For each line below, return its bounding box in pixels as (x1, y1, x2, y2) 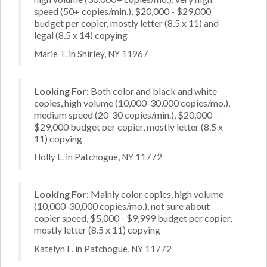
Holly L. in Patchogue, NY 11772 (34, 151, 162, 162)
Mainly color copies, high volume (89, 188, 223, 200)
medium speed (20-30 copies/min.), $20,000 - (34, 108, 218, 120)
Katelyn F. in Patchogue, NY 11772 (34, 243, 172, 254)
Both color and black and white (89, 85, 217, 97)
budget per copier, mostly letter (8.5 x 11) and (34, 17, 219, 29)
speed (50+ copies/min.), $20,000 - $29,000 (34, 5, 211, 17)
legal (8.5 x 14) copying (34, 29, 128, 41)
